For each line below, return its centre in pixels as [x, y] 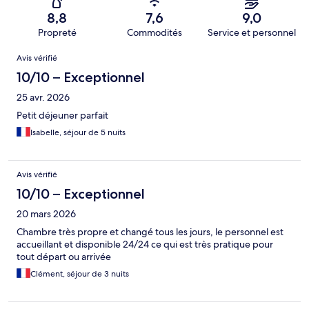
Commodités [154, 33]
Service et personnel [252, 33]
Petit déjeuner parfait [62, 116]
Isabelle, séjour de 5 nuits [78, 133]
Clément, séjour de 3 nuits [80, 274]
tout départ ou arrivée [64, 257]
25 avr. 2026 [43, 98]
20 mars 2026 [46, 214]
